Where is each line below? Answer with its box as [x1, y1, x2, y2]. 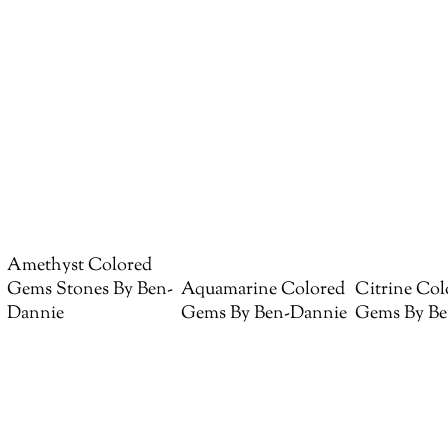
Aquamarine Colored [181, 276, 346, 302]
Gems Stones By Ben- [7, 276, 174, 302]
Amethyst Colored [7, 252, 153, 278]
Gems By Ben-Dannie [181, 300, 348, 326]
